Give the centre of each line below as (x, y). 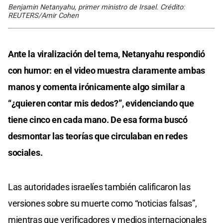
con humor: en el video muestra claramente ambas (107, 70)
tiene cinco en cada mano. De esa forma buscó (98, 119)
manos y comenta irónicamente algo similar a (97, 87)
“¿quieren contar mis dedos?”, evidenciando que (101, 103)
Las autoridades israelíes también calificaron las (99, 187)
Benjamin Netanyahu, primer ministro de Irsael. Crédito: (96, 7)
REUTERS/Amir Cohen (43, 15)
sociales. (25, 152)
